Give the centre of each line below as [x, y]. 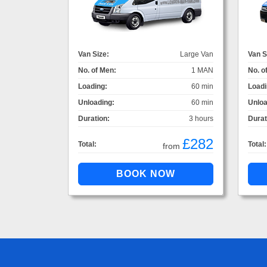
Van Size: [94, 54]
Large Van [197, 54]
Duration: [94, 118]
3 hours [201, 118]
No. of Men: [97, 70]
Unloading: [96, 102]
